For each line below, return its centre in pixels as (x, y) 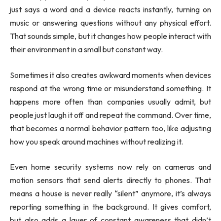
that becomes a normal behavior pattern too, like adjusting (110, 128)
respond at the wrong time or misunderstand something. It (110, 88)
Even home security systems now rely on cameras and (110, 167)
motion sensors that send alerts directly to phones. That (110, 180)
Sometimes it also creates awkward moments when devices (110, 75)
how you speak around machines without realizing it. (96, 141)
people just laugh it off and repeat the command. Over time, (110, 115)
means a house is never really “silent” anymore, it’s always (110, 194)
